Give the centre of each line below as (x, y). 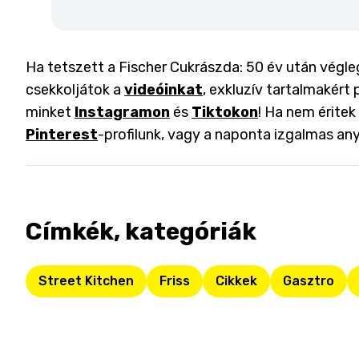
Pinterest (62, 135)
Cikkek (236, 281)
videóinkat (163, 90)
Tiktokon (225, 112)
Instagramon (122, 112)
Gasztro (309, 281)
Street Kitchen (86, 281)
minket (48, 112)
